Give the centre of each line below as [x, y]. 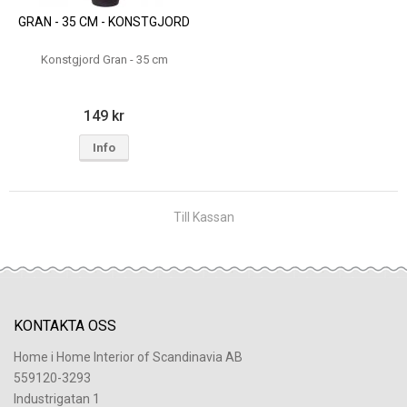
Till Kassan [203, 218]
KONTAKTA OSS [65, 326]
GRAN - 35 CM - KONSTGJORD [104, 21]
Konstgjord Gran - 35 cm [104, 59]
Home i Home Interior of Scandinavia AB [128, 357]
